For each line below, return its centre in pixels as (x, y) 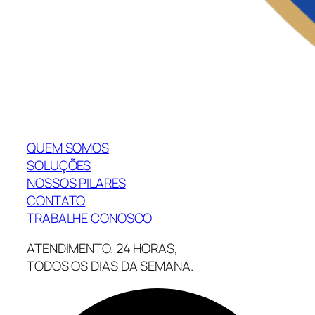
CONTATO (56, 200)
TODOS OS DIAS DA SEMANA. (110, 266)
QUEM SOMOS (68, 147)
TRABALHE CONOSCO (90, 218)
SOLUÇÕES (59, 165)
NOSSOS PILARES (76, 182)
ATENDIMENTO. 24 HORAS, (102, 249)
